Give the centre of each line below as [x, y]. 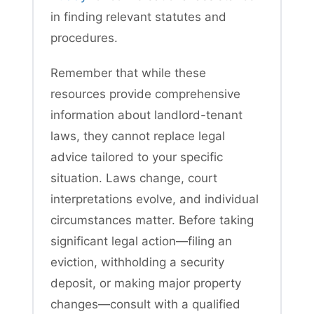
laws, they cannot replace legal [138, 136]
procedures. [84, 37]
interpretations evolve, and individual [155, 199]
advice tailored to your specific [137, 157]
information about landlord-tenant [146, 115]
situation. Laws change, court [134, 178]
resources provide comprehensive [145, 94]
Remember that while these [128, 73]
